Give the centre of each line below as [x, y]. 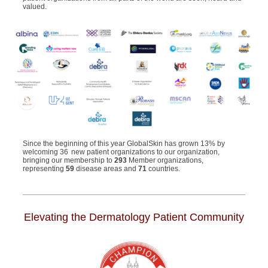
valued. [36, 7]
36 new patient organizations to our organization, [139, 152]
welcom [35, 152]
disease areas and [106, 169]
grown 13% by [202, 144]
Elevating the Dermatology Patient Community [134, 217]
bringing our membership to [68, 160]
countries [162, 169]
